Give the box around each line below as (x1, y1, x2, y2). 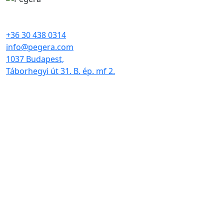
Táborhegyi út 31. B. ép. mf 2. (6, 65, 115, 76)
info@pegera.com (6, 41, 73, 52)
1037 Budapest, (6, 53, 64, 64)
